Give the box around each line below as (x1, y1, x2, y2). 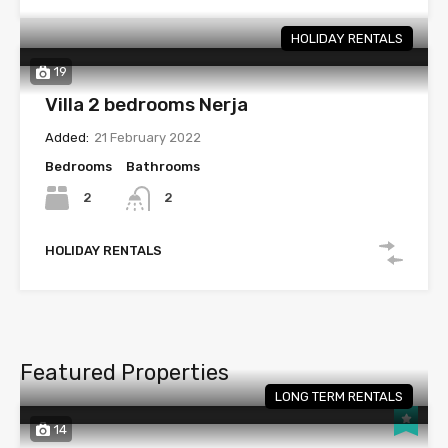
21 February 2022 (94, 130, 201, 146)
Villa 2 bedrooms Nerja (45, 93, 248, 117)
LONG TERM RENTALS (275, 388, 403, 404)
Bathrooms (126, 159, 200, 175)
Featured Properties (20, 358, 229, 386)
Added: (45, 130, 89, 146)
